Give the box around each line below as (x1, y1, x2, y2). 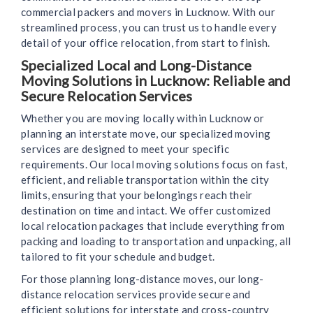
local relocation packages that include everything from (21, 219, 285, 233)
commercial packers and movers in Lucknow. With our (21, 6, 275, 19)
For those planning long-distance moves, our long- (21, 272, 264, 286)
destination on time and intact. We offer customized (21, 204, 271, 217)
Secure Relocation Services (21, 87, 192, 105)
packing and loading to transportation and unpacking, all (21, 235, 291, 248)
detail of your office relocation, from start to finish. (21, 36, 270, 50)
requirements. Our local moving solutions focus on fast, (21, 158, 288, 171)
